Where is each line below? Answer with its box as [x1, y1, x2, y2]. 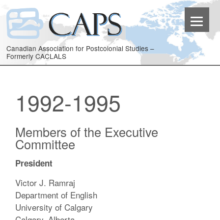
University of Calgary [15, 201, 93, 214]
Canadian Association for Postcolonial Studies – [6, 43, 155, 54]
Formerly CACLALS [6, 51, 67, 61]
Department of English [15, 189, 98, 201]
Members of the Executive [15, 122, 159, 140]
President [15, 157, 53, 169]
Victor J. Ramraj [15, 176, 76, 189]
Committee [15, 135, 76, 153]
